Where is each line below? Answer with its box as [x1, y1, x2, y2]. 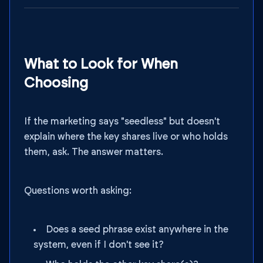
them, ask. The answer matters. [24, 147, 163, 157]
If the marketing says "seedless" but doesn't [24, 117, 220, 126]
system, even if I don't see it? [33, 240, 164, 249]
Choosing [24, 76, 88, 90]
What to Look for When [24, 58, 178, 72]
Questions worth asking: [24, 186, 131, 195]
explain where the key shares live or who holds [24, 132, 228, 141]
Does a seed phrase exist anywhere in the [46, 225, 228, 234]
